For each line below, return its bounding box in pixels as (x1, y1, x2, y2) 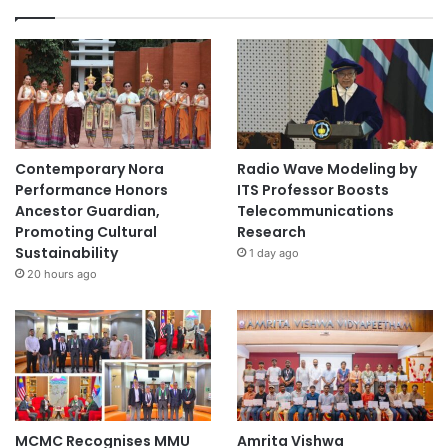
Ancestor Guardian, (15, 201, 160, 222)
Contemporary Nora (15, 159, 164, 180)
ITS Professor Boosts (236, 180, 389, 201)
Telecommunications (236, 201, 394, 222)
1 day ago (248, 246, 299, 261)
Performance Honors (15, 180, 168, 201)
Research (236, 222, 306, 243)
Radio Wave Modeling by (236, 159, 417, 180)
